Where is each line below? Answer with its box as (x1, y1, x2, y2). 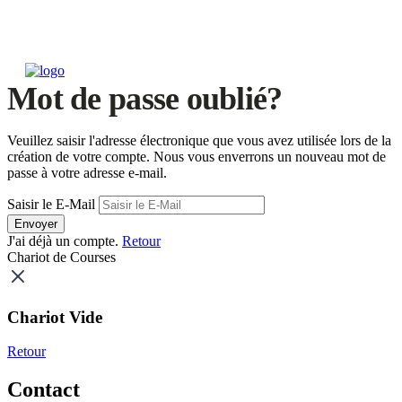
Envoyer (14, 217, 57, 231)
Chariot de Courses (7, 249, 116, 265)
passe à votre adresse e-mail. (7, 165, 167, 180)
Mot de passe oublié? (7, 81, 283, 117)
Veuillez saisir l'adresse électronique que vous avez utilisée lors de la (7, 133, 391, 148)
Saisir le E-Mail (7, 197, 95, 212)
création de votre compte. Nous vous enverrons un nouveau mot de (7, 149, 386, 164)
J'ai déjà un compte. (7, 233, 122, 249)
